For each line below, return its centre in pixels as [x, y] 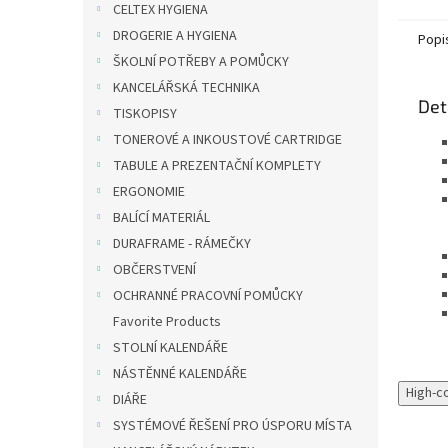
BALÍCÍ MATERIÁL [161, 218]
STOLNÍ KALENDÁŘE [170, 348]
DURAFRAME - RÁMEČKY [182, 244]
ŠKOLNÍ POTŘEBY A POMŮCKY [201, 62]
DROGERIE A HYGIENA [175, 36]
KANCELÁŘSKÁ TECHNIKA [186, 88]
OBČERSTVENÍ [154, 270]
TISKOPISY [145, 114]
